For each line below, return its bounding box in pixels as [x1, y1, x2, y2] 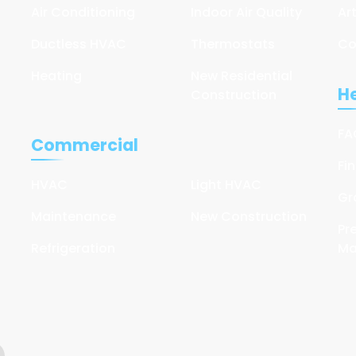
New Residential [190, 66, 292, 85]
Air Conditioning [30, 2, 135, 21]
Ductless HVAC [30, 34, 126, 53]
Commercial [30, 133, 138, 157]
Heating [30, 66, 82, 85]
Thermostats [190, 34, 275, 53]
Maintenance [30, 207, 116, 226]
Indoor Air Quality [190, 2, 302, 21]
